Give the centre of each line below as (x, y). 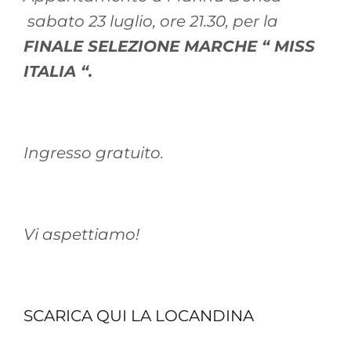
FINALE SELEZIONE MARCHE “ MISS (169, 46)
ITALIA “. (58, 71)
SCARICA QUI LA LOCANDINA (138, 316)
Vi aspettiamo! (81, 234)
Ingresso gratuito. (93, 153)
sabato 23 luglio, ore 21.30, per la (150, 21)
